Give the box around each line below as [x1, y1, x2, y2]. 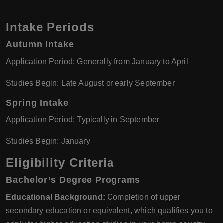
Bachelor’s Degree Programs [6, 175, 141, 185]
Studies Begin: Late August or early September [6, 79, 175, 88]
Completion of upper [105, 193, 181, 202]
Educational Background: [6, 193, 105, 202]
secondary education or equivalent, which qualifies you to [6, 206, 213, 215]
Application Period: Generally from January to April [6, 57, 188, 66]
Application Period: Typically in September [6, 115, 160, 124]
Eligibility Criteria [6, 156, 114, 170]
